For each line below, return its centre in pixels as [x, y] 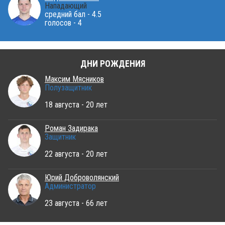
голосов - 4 [63, 23]
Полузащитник [68, 88]
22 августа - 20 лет [76, 154]
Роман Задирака [71, 128]
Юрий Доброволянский [82, 177]
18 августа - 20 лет [76, 105]
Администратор [70, 186]
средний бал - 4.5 [73, 14]
